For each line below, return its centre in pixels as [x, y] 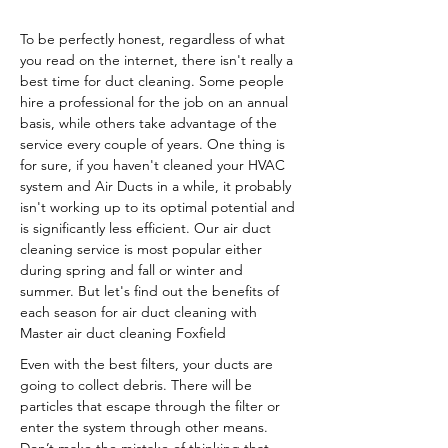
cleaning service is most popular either [141, 249]
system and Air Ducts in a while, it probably [155, 186]
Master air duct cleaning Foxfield [123, 333]
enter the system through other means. [144, 427]
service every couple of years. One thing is [152, 144]
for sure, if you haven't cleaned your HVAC [152, 165]
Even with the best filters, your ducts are [146, 364]
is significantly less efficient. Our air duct [145, 228]
